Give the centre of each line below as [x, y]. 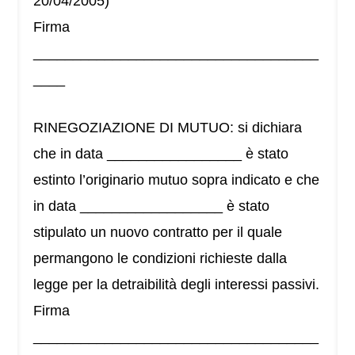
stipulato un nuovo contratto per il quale [158, 233]
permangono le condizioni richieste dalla [160, 259]
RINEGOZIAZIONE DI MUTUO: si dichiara [168, 128]
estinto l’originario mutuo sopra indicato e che [177, 180]
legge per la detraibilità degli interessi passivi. [177, 285]
